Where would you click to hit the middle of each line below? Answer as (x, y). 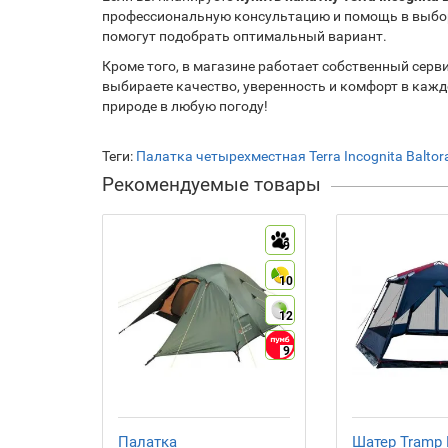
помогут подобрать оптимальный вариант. (244, 36)
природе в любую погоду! (185, 106)
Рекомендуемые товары (211, 185)
